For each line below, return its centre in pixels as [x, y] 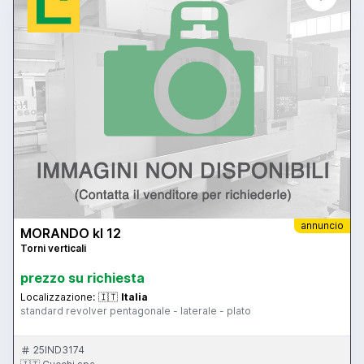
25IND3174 [59, 349]
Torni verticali [53, 248]
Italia [134, 297]
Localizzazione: [58, 297]
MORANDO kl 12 [71, 233]
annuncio [322, 225]
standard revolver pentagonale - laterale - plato [136, 310]
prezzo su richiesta [82, 277]
